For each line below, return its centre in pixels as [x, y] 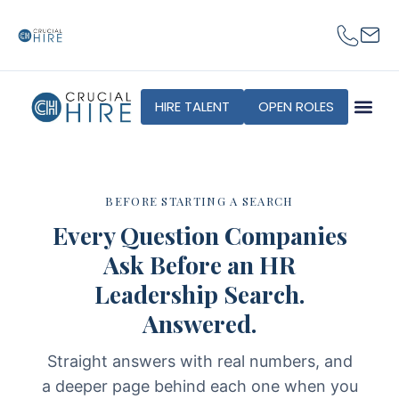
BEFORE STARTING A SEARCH [199, 201]
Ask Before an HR [199, 265]
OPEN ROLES [296, 106]
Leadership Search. [199, 294]
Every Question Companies [199, 235]
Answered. [199, 323]
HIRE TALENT [192, 106]
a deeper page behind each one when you [199, 386]
